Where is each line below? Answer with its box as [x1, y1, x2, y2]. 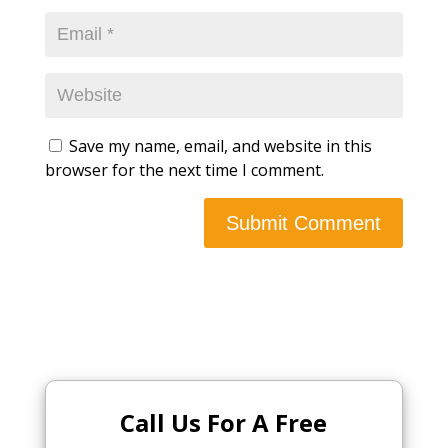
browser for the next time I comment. [44, 159, 324, 181]
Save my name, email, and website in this [68, 135, 372, 157]
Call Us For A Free [120, 406, 328, 439]
